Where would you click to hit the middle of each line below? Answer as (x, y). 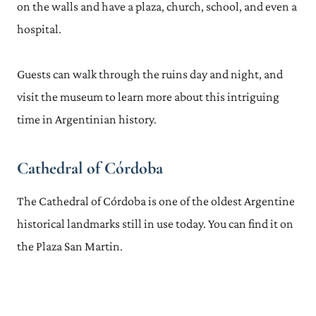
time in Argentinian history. (87, 119)
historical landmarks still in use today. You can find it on (155, 224)
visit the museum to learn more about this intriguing (148, 97)
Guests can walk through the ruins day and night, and (150, 74)
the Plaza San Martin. (70, 246)
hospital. (39, 29)
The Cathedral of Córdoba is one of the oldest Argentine (156, 201)
